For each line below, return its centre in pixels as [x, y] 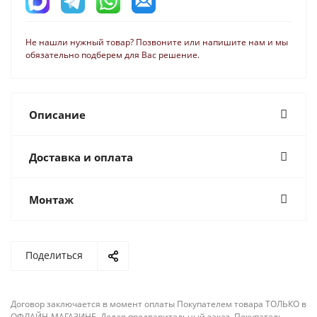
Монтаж [51, 199]
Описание [57, 114]
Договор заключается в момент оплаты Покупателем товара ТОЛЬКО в [158, 304]
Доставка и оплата [81, 157]
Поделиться [54, 255]
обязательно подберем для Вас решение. [113, 54]
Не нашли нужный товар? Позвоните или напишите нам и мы [157, 42]
